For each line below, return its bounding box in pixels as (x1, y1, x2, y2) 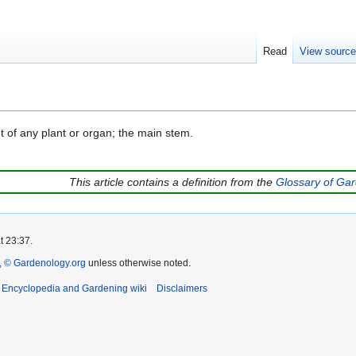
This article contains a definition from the (69, 176, 276, 189)
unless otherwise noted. (86, 257, 191, 269)
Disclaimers (157, 283, 207, 295)
